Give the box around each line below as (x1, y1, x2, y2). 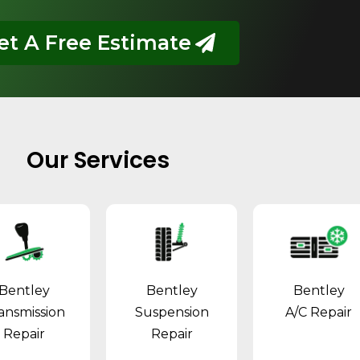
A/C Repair (285, 305, 353, 321)
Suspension (134, 305, 209, 321)
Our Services (27, 145, 170, 177)
